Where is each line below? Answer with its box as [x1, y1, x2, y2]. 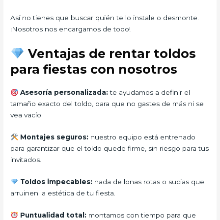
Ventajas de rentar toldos [24, 46, 196, 61]
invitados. [10, 156, 42, 164]
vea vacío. [10, 111, 43, 119]
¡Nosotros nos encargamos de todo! [10, 25, 131, 33]
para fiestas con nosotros [10, 62, 178, 77]
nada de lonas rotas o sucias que [92, 178, 204, 186]
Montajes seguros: [20, 133, 88, 141]
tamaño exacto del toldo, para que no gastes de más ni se [10, 100, 204, 108]
